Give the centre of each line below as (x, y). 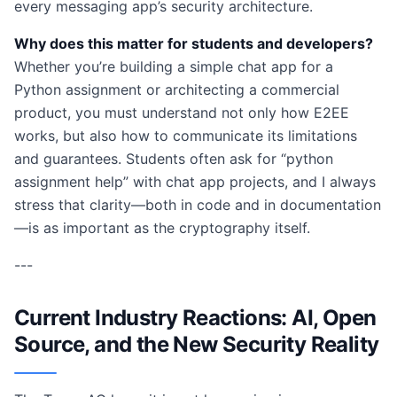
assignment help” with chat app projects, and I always (195, 182)
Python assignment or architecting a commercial (177, 90)
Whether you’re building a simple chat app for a (174, 66)
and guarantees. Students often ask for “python (174, 159)
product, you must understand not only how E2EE (182, 113)
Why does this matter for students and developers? (194, 43)
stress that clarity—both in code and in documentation (198, 205)
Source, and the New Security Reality (197, 344)
